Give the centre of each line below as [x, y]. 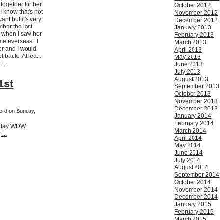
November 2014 [196, 190]
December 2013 [196, 109]
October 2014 [193, 182]
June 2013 [189, 65]
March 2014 [191, 131]
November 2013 [196, 101]
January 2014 [193, 116]
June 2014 [189, 153]
